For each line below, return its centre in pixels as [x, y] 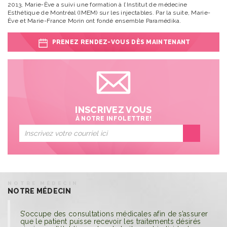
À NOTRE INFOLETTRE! [113, 119]
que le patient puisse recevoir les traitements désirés [111, 221]
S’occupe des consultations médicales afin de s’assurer [114, 214]
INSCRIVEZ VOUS [113, 110]
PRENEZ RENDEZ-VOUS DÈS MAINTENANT [121, 42]
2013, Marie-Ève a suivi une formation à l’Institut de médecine [98, 5]
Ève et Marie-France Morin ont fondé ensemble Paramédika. [94, 21]
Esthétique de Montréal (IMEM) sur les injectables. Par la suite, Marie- [109, 13]
